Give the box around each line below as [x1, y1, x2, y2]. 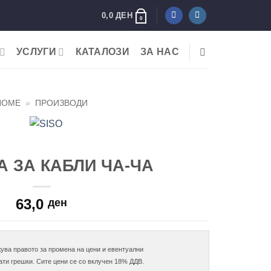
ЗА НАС [140, 47, 179, 57]
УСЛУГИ [16, 47, 56, 57]
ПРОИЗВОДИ [35, 99, 88, 108]
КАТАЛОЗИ [75, 47, 130, 57]
